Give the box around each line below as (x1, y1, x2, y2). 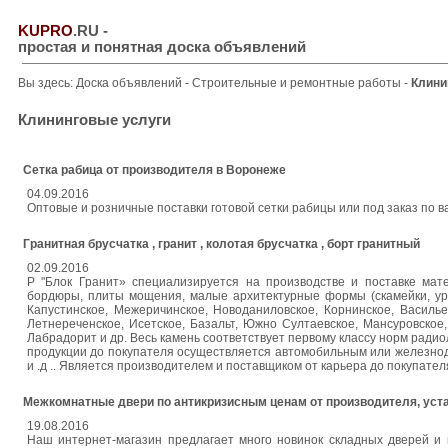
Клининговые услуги (18, 112, 171, 128)
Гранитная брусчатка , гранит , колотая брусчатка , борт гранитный (23, 237, 420, 251)
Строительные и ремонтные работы (192, 76, 404, 90)
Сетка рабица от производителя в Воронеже (23, 163, 286, 177)
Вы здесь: (18, 76, 76, 90)
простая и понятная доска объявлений (18, 39, 306, 55)
